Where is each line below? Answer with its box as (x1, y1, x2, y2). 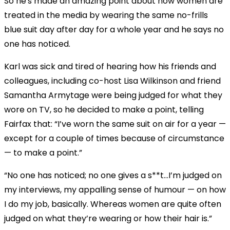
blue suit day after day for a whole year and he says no (4, 23, 224, 35)
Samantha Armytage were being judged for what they (4, 89, 222, 101)
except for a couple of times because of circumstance (4, 132, 224, 144)
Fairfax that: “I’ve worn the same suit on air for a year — (4, 118, 226, 130)
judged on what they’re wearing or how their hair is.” (4, 212, 214, 224)
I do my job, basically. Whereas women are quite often (4, 198, 221, 210)
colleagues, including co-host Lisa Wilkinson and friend (4, 74, 221, 87)
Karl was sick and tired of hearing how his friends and (4, 60, 216, 72)
